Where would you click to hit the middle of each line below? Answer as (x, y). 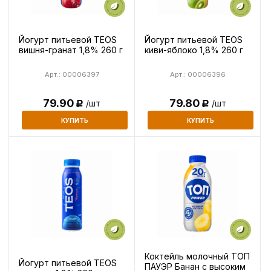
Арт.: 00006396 (198, 75)
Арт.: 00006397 (72, 75)
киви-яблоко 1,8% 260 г (194, 50)
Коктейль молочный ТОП (197, 256)
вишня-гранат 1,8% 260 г (71, 50)
